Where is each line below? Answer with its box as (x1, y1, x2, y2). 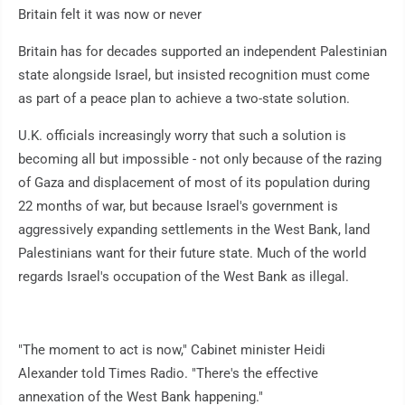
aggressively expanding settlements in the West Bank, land (18, 221, 370, 239)
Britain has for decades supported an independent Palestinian (18, 43, 387, 61)
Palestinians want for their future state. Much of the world (18, 245, 366, 262)
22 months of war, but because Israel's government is (18, 198, 338, 215)
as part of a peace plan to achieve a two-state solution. (18, 90, 350, 108)
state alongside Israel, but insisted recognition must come (18, 67, 370, 84)
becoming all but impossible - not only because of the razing (18, 151, 381, 168)
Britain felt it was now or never (18, 6, 202, 24)
